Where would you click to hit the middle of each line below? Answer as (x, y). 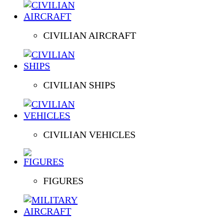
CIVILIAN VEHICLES (89, 134)
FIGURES (63, 180)
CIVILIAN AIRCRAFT (90, 35)
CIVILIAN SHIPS (79, 85)
